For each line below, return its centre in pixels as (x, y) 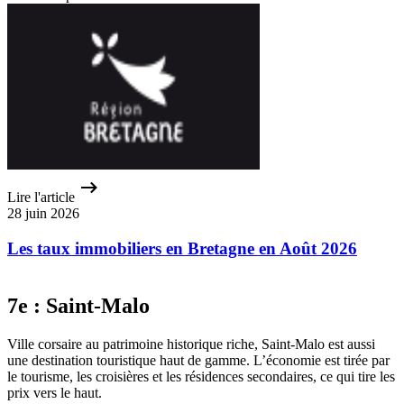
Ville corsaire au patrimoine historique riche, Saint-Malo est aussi (191, 344)
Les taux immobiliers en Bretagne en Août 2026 (182, 249)
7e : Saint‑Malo (78, 305)
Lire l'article (41, 197)
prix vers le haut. (55, 392)
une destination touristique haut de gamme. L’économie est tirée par (198, 360)
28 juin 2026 (43, 214)
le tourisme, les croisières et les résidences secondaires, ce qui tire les (201, 376)
